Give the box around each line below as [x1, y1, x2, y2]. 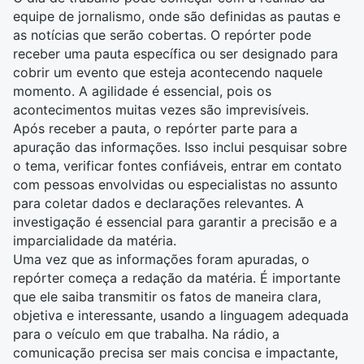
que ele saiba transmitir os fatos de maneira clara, [13, 288, 321, 305]
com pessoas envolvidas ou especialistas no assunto [13, 176, 338, 193]
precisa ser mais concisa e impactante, [95, 344, 338, 361]
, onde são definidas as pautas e [141, 8, 340, 24]
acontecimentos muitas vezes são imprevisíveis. [13, 102, 309, 118]
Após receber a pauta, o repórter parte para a [13, 120, 297, 136]
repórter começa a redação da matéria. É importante [13, 270, 340, 286]
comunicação [13, 344, 95, 361]
